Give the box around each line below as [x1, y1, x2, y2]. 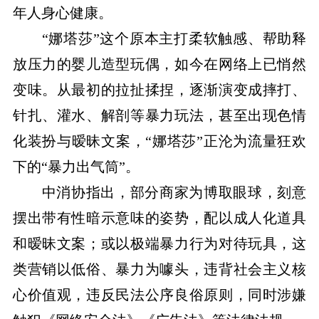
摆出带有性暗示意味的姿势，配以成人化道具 [12, 210, 307, 226]
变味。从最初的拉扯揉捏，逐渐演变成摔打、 [12, 82, 307, 98]
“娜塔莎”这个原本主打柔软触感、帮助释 [41, 31, 307, 47]
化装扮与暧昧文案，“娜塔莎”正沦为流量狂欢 [12, 133, 307, 150]
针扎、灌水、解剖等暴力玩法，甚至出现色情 [12, 108, 307, 124]
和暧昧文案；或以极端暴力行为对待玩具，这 [12, 236, 307, 252]
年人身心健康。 [12, 5, 113, 21]
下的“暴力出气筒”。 [12, 159, 140, 175]
